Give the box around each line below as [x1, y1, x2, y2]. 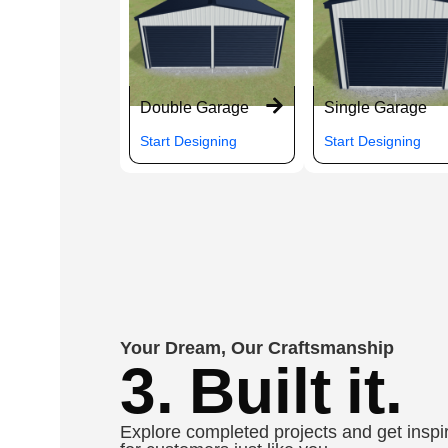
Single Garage [324, 99, 427, 117]
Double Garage [140, 99, 249, 117]
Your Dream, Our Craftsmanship [120, 337, 394, 358]
